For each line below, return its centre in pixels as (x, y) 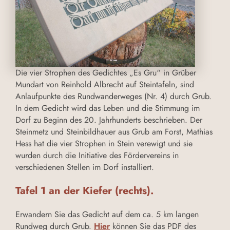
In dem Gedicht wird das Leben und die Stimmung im (108, 108)
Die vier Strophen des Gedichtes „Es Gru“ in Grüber (106, 73)
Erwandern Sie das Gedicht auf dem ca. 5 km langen (107, 215)
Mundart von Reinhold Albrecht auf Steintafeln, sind (105, 85)
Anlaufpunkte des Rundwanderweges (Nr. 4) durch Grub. (113, 97)
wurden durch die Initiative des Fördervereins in (97, 156)
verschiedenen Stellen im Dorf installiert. (85, 167)
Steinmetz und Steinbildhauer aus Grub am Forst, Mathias (114, 132)
